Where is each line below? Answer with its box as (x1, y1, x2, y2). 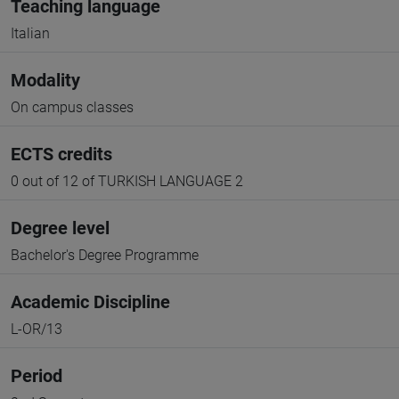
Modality (11, 69, 80, 91)
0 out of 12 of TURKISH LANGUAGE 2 (11, 173, 243, 190)
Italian (11, 25, 50, 42)
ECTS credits (11, 143, 112, 165)
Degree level (11, 217, 110, 239)
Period (11, 365, 62, 387)
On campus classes (11, 99, 134, 116)
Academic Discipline (11, 291, 170, 313)
